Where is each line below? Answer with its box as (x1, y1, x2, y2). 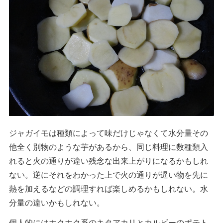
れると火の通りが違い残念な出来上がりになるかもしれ (9, 154, 208, 166)
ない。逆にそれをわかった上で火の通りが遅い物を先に (9, 168, 208, 180)
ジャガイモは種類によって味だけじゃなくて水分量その (9, 126, 208, 138)
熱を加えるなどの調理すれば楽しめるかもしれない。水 (9, 182, 208, 194)
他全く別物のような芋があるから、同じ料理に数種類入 (9, 140, 208, 152)
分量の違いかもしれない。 (9, 196, 105, 208)
